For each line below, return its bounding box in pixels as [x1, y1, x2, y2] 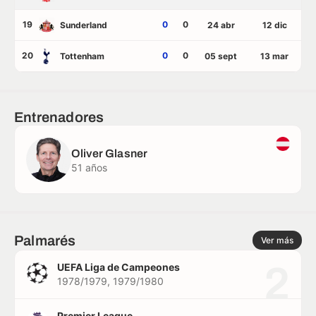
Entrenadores [14, 109, 104, 125]
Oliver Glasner [71, 147, 148, 159]
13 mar [260, 50, 288, 61]
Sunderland [60, 19, 107, 30]
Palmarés [14, 232, 76, 248]
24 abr [207, 19, 235, 30]
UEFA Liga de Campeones [57, 261, 180, 273]
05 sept [205, 50, 237, 61]
